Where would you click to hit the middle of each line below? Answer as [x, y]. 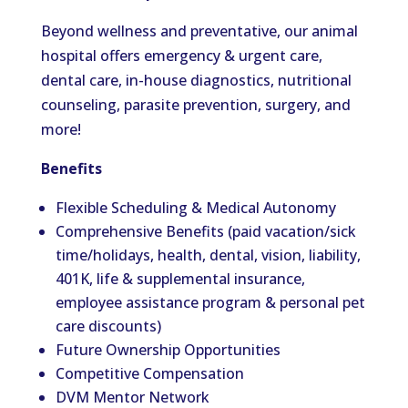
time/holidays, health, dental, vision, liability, [208, 255]
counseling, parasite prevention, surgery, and [195, 105]
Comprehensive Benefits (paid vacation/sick [205, 231]
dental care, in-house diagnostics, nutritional [196, 80]
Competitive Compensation [149, 373]
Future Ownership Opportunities [168, 350]
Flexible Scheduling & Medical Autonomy [195, 208]
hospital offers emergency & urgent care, [181, 56]
